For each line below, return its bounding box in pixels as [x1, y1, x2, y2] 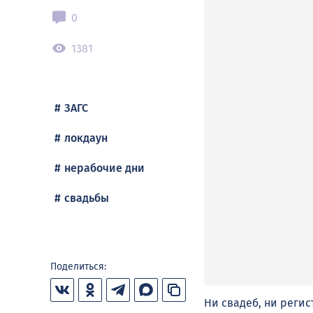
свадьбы [64, 191, 109, 205]
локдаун [64, 131, 108, 145]
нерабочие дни [64, 161, 145, 175]
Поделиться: [50, 261, 106, 272]
